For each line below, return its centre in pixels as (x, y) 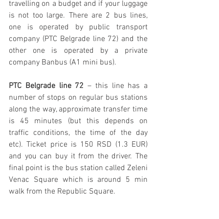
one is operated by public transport (78, 27)
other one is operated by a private (78, 51)
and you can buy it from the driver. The (78, 156)
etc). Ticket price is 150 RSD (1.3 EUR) (78, 145)
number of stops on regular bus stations (78, 98)
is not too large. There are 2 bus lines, (78, 16)
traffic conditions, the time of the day (78, 133)
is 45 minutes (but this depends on (78, 121)
